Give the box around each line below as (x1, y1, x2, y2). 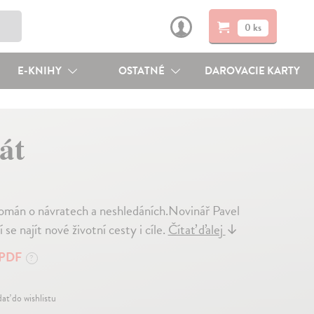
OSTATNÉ (118, 63, 168, 78)
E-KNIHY (17, 63, 64, 78)
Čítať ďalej (168, 219, 226, 240)
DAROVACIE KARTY (205, 63, 301, 78)
